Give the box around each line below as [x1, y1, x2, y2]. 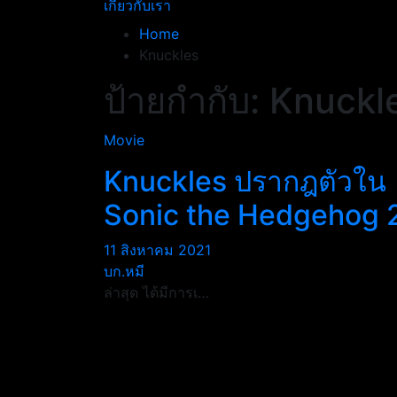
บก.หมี [104, 262, 144, 280]
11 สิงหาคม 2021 [104, 241, 211, 259]
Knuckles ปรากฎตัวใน [104, 164, 386, 198]
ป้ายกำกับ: [104, 79, 269, 122]
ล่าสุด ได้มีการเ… [104, 284, 209, 301]
